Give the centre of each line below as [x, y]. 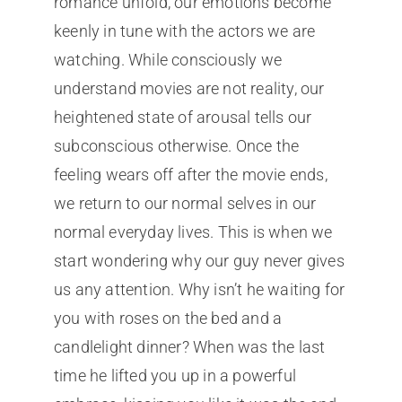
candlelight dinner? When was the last [189, 347]
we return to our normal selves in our [185, 204]
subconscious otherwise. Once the [176, 146]
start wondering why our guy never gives [199, 261]
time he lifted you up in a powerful [175, 376]
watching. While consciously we [167, 60]
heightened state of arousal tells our [183, 118]
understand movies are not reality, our [189, 89]
